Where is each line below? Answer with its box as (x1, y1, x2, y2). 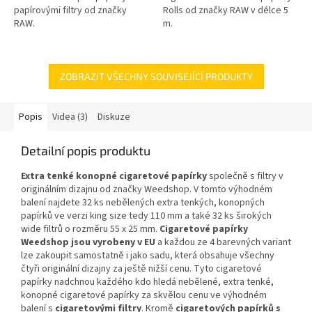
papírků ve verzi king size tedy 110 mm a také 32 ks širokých (21, 209, 272, 224)
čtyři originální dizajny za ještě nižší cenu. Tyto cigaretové (21, 262, 262, 276)
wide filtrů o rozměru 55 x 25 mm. (21, 222, 159, 237)
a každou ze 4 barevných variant (155, 235, 291, 250)
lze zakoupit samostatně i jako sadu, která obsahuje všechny (21, 249, 274, 263)
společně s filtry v (207, 169, 283, 184)
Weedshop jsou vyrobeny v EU (21, 235, 155, 250)
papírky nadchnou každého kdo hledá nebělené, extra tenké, (21, 275, 274, 290)
